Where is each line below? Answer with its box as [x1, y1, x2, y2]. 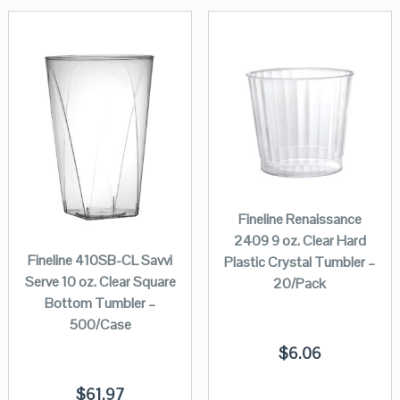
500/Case [69, 315, 131, 335]
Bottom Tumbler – [45, 294, 156, 313]
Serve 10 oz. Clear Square [24, 272, 176, 292]
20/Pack [273, 273, 327, 293]
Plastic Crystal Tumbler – [224, 252, 376, 271]
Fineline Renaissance [237, 209, 362, 229]
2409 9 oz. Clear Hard [233, 230, 366, 250]
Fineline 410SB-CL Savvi [28, 251, 173, 271]
